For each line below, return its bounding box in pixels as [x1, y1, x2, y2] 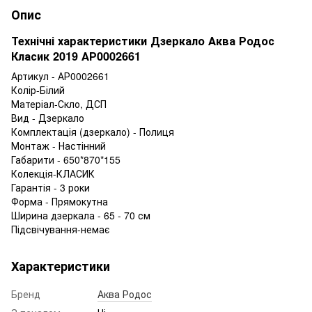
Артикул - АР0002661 [11, 68, 109, 83]
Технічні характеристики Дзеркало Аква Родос [11, 32, 274, 49]
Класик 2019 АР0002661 [11, 47, 141, 64]
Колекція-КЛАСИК [11, 166, 95, 180]
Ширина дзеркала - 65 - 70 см [11, 208, 150, 222]
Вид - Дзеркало [11, 110, 84, 125]
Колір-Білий [11, 82, 65, 97]
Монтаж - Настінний [11, 138, 106, 153]
